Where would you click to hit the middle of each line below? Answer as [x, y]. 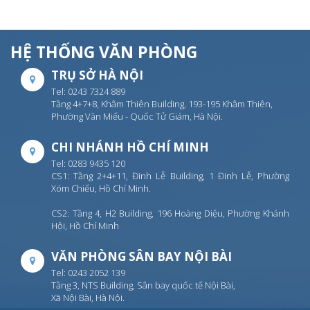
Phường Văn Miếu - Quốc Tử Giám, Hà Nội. [137, 116]
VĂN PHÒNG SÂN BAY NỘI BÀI [142, 256]
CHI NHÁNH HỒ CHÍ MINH [130, 147]
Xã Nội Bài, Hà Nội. [88, 297]
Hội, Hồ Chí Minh [85, 225]
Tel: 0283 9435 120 [88, 163]
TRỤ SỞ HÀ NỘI [97, 75]
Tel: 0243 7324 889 [88, 91]
